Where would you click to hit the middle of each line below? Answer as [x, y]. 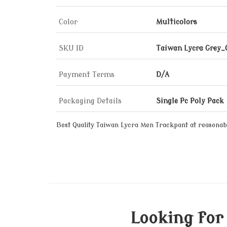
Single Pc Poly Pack [190, 101]
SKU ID [71, 48]
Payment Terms [87, 75]
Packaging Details [90, 101]
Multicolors [177, 22]
